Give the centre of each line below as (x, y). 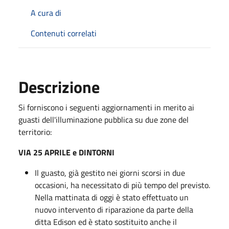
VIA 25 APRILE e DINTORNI (66, 152)
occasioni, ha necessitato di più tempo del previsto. (122, 185)
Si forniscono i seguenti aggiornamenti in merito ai (106, 107)
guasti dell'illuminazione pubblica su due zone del (104, 119)
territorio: (35, 132)
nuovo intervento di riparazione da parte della (114, 209)
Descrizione (59, 87)
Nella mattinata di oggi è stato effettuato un (112, 197)
